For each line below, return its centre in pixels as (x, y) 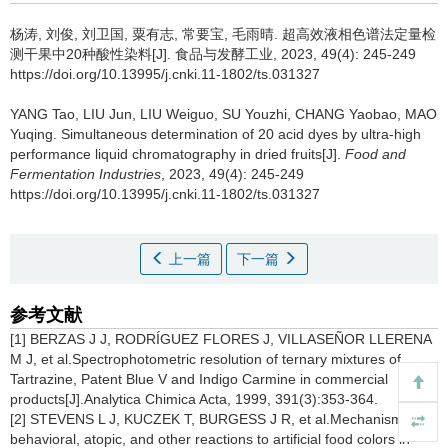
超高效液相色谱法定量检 (359, 34)
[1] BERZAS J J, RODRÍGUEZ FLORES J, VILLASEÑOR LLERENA (220, 339)
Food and (375, 154)
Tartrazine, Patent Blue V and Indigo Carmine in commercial (199, 379)
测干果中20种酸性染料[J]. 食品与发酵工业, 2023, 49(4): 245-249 (213, 54)
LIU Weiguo (177, 114)
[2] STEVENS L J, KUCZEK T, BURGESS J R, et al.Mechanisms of (218, 419)
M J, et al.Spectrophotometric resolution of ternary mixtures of (205, 359)
